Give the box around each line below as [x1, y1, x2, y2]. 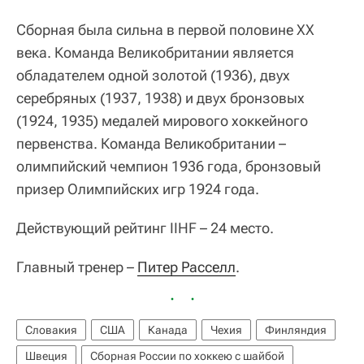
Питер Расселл [137, 258, 236, 276]
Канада [148, 323, 188, 337]
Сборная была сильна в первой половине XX [16, 21, 314, 39]
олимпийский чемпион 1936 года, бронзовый [16, 158, 321, 175]
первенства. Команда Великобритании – [16, 135, 286, 153]
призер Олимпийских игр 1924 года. [16, 180, 259, 198]
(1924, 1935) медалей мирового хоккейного [16, 112, 308, 130]
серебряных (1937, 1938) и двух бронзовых [16, 89, 305, 107]
